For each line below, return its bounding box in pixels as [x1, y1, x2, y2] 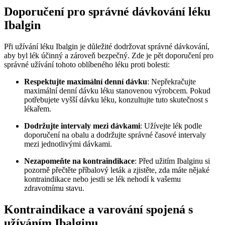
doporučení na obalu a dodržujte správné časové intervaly [24, 131, 206, 140]
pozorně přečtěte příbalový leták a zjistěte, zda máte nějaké [24, 166, 209, 175]
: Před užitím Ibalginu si [135, 157, 210, 166]
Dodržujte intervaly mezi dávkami [24, 122, 140, 131]
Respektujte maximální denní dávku [24, 77, 147, 86]
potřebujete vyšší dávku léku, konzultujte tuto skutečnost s [24, 95, 208, 104]
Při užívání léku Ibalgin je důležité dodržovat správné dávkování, [4, 42, 209, 51]
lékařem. [24, 104, 51, 114]
